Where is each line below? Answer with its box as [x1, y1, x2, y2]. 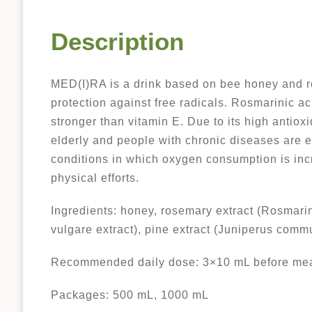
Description [51, 28, 184, 55]
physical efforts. [51, 172, 139, 184]
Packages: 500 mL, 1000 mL [51, 289, 209, 301]
